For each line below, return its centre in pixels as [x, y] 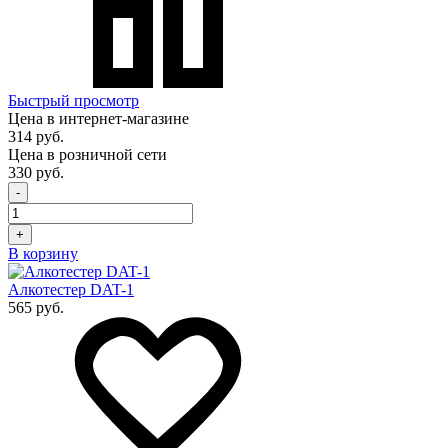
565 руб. [36, 308]
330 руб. [36, 173]
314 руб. [36, 137]
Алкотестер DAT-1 [71, 290]
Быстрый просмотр [73, 101]
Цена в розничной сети [87, 155]
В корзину [43, 254]
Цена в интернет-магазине [98, 119]
